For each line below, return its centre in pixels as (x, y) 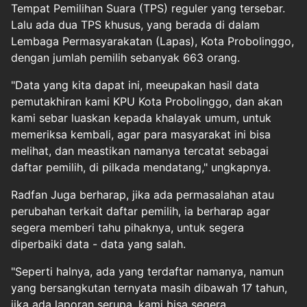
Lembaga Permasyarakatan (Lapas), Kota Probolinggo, (152, 41)
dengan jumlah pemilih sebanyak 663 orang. (125, 58)
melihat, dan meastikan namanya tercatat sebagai (140, 151)
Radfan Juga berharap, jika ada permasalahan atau (143, 195)
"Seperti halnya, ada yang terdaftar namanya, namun (147, 272)
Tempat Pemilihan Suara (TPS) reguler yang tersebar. (148, 9)
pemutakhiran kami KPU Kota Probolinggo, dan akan (147, 102)
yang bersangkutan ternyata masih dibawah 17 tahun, (149, 288)
